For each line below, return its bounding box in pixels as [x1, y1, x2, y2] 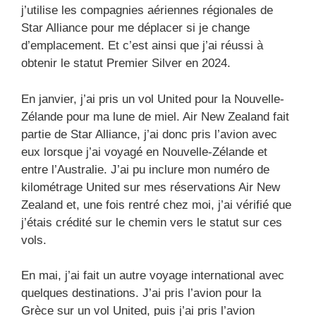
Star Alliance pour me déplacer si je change [21, 21, 250, 35]
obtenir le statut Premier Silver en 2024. [21, 56, 231, 71]
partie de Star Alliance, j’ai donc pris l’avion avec [21, 127, 277, 141]
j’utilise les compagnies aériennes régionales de [21, 4, 273, 18]
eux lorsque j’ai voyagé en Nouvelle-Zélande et [21, 145, 267, 159]
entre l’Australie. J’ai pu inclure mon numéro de [21, 162, 269, 176]
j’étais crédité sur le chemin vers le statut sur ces [21, 215, 282, 229]
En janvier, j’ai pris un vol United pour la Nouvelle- [21, 92, 284, 106]
